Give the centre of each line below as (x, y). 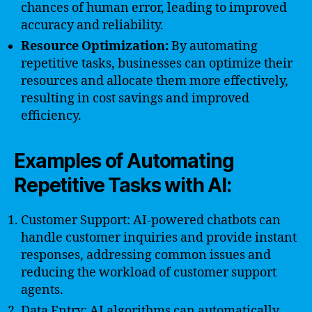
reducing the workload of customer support (149, 273)
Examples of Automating (124, 161)
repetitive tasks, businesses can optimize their (157, 64)
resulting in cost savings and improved (135, 99)
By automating (213, 46)
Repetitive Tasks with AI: (123, 185)
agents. (42, 290)
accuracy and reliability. (92, 25)
